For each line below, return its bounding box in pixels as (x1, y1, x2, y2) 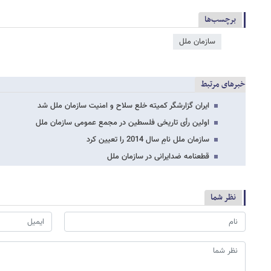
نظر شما (211, 190, 236, 204)
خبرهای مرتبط (201, 77, 246, 92)
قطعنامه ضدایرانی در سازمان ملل (107, 150, 209, 163)
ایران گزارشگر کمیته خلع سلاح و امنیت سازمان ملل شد (38, 99, 209, 112)
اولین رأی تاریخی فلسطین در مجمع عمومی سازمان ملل (36, 116, 209, 129)
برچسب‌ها (204, 13, 236, 27)
